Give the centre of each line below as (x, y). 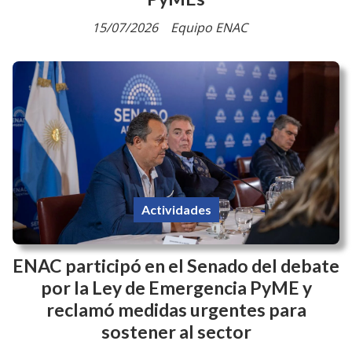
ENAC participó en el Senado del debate (176, 266)
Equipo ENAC (209, 27)
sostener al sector (176, 332)
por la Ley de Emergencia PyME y (176, 288)
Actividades (176, 209)
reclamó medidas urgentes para (176, 310)
